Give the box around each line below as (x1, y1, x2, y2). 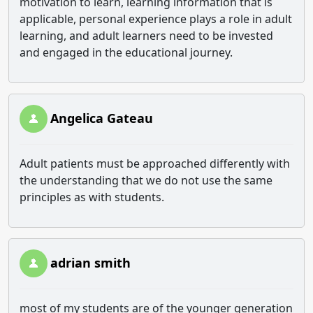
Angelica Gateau (50, 110, 153, 126)
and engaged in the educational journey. (20, 45, 235, 60)
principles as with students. (20, 189, 167, 205)
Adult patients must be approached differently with (20, 156, 290, 171)
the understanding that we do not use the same (20, 173, 272, 188)
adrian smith (50, 254, 131, 271)
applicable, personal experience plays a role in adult (20, 11, 292, 27)
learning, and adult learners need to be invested (20, 28, 273, 43)
